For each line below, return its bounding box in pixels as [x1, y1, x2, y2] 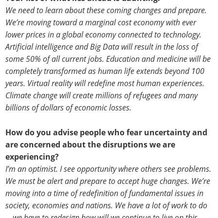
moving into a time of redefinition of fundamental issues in [5, 187, 204, 199]
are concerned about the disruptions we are [5, 139, 176, 150]
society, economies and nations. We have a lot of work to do [5, 200, 208, 211]
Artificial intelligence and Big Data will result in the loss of [5, 41, 199, 52]
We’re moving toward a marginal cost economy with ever [5, 17, 197, 28]
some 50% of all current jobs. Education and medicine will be [5, 53, 211, 64]
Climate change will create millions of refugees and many [5, 90, 198, 101]
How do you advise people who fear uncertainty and [5, 127, 208, 138]
